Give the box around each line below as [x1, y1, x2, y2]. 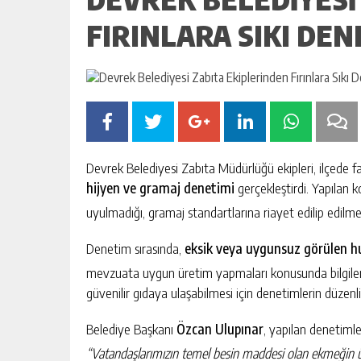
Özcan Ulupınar [176, 320, 263, 338]
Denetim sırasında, [86, 239, 185, 257]
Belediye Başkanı [86, 320, 176, 338]
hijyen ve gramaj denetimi [86, 179, 234, 197]
